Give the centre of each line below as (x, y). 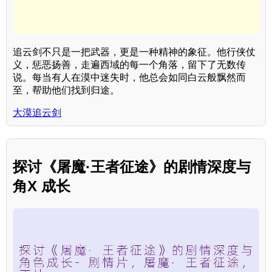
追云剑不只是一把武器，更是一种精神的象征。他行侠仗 (134, 52)
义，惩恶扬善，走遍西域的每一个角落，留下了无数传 (129, 65)
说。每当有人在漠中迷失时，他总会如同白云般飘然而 (129, 78)
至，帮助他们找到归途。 (66, 90)
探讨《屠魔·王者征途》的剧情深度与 (132, 167)
